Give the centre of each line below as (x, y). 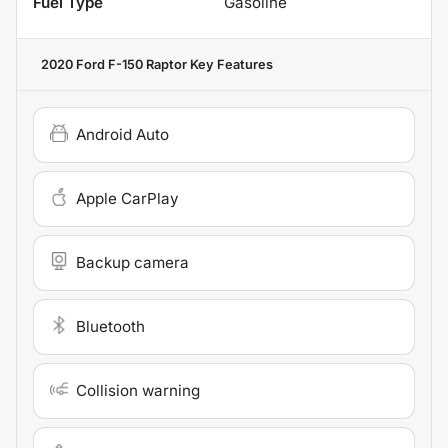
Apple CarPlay (127, 199)
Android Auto (122, 135)
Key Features (230, 65)
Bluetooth (110, 327)
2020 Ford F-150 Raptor (114, 65)
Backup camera (132, 263)
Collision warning (138, 391)
